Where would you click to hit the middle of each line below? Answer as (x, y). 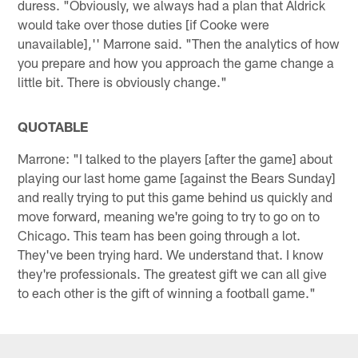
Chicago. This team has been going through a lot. (159, 235)
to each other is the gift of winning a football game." (167, 292)
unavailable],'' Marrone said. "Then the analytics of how (179, 43)
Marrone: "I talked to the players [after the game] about (175, 158)
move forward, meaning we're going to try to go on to (169, 215)
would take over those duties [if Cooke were (144, 24)
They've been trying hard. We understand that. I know (171, 254)
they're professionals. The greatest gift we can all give (173, 273)
